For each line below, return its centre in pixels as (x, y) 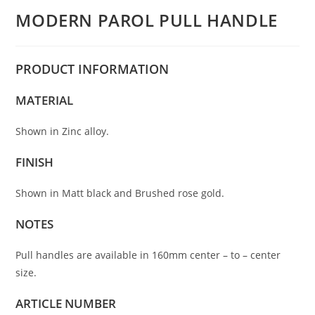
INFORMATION (124, 69)
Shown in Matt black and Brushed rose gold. (120, 193)
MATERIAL (45, 101)
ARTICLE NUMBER (66, 304)
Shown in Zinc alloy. (63, 131)
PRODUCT (47, 69)
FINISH (35, 162)
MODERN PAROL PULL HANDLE (147, 20)
